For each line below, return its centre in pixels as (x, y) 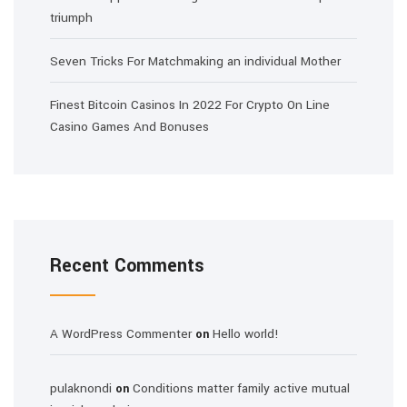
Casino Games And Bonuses (129, 127)
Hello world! (246, 334)
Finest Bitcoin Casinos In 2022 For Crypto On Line (190, 105)
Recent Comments (127, 266)
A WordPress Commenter (121, 334)
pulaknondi (81, 388)
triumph (71, 18)
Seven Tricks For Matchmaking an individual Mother (195, 61)
